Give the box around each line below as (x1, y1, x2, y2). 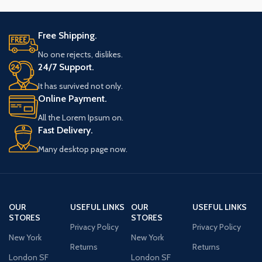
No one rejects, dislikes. (38, 49, 123, 60)
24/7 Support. (38, 61, 94, 73)
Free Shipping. (38, 29, 97, 41)
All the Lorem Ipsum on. (38, 112, 123, 123)
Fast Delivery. (38, 124, 93, 136)
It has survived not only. (38, 80, 123, 91)
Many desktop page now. (38, 143, 127, 154)
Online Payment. (38, 92, 107, 104)
